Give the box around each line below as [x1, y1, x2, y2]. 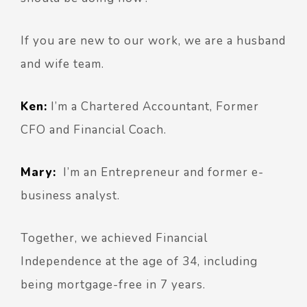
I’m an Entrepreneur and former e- [63, 164, 264, 180]
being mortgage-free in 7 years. [21, 277, 206, 293]
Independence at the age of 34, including [21, 254, 258, 269]
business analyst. [21, 188, 120, 204]
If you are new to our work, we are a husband [21, 33, 286, 49]
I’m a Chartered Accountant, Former [47, 99, 259, 114]
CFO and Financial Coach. [21, 122, 170, 138]
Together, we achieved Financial [21, 230, 208, 246]
